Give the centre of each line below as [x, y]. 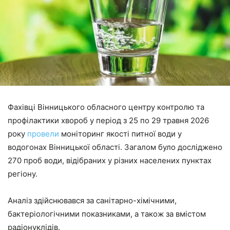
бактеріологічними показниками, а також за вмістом [107, 214]
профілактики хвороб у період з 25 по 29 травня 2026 [108, 120]
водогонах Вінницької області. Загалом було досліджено [115, 147]
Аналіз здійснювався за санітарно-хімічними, [92, 200]
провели [43, 133]
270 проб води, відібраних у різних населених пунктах [110, 160]
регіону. [23, 174]
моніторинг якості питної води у [120, 133]
